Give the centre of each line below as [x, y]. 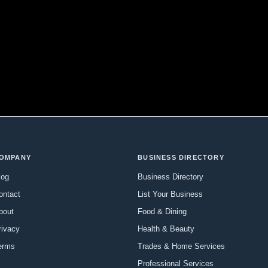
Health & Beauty [166, 229]
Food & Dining [162, 211]
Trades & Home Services [182, 246]
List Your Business [170, 194]
